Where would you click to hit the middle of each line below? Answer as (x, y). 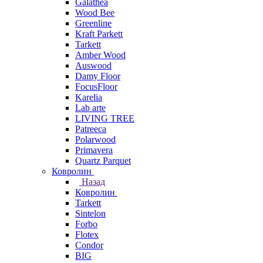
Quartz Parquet (103, 161)
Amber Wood (100, 55)
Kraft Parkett (99, 34)
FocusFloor (96, 87)
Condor (89, 245)
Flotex (87, 235)
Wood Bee (95, 13)
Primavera (94, 150)
